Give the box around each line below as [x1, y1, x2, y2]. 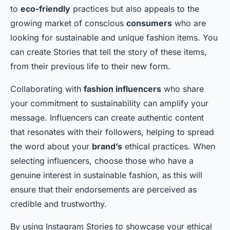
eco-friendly [21, 4, 70, 14]
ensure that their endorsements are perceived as [10, 184, 197, 195]
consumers [126, 18, 172, 28]
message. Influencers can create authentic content [10, 112, 204, 123]
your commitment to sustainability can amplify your [10, 98, 208, 108]
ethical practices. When [122, 141, 215, 151]
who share [161, 84, 204, 94]
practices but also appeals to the [70, 4, 199, 14]
